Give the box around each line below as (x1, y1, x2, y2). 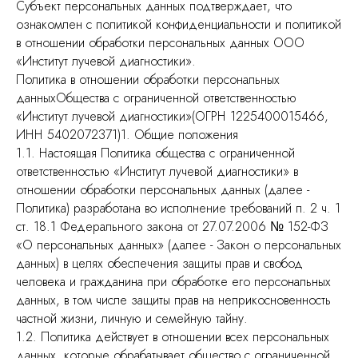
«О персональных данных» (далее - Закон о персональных (16, 236, 341, 254)
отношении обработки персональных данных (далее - (16, 181, 309, 199)
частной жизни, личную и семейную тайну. (16, 309, 248, 328)
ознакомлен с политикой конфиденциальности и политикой (16, 15, 341, 34)
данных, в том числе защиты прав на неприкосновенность (16, 291, 331, 309)
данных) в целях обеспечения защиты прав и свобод (16, 254, 303, 272)
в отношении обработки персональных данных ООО (16, 34, 304, 52)
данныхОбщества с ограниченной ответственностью (16, 89, 296, 107)
